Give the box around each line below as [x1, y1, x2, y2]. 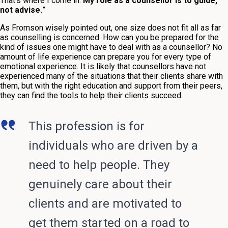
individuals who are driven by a [28, 138, 198, 153]
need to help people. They [28, 158, 169, 173]
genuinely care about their [28, 177, 172, 192]
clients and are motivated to [28, 196, 182, 211]
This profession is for [28, 119, 145, 134]
